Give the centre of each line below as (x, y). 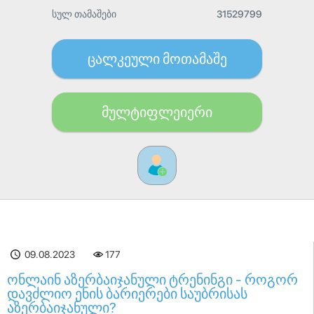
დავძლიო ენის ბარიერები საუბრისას (127, 294)
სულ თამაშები (84, 14)
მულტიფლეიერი (157, 112)
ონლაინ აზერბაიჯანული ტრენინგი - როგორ (152, 280)
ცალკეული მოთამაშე (157, 59)
